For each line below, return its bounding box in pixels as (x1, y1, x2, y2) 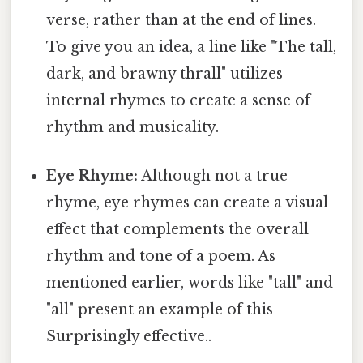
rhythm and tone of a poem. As (46, 246, 276, 265)
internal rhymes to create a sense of (46, 92, 311, 110)
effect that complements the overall (46, 220, 310, 238)
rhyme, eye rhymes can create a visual (46, 193, 329, 211)
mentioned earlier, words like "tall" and (46, 273, 334, 292)
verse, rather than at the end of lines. (46, 11, 317, 30)
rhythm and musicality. (46, 118, 220, 137)
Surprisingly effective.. (46, 327, 212, 345)
